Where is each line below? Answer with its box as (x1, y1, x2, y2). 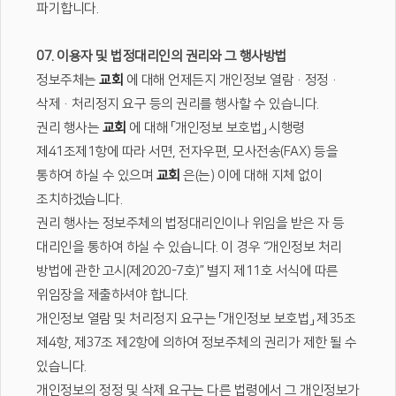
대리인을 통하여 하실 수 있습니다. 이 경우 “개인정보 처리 (36, 240, 342, 255)
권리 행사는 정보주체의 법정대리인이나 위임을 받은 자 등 (36, 216, 345, 231)
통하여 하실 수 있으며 (36, 168, 156, 183)
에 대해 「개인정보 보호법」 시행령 (126, 120, 305, 135)
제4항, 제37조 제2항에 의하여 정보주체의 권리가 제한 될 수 (36, 335, 357, 350)
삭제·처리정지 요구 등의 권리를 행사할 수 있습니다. (36, 96, 319, 111)
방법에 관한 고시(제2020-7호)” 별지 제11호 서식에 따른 (36, 263, 339, 278)
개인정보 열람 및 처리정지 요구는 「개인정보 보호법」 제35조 (36, 311, 355, 326)
